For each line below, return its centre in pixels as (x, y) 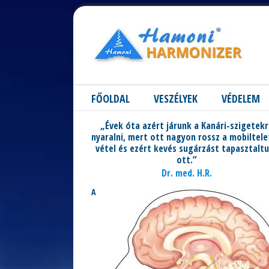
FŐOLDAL (110, 98)
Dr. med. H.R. (187, 173)
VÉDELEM (241, 98)
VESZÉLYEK (176, 98)
